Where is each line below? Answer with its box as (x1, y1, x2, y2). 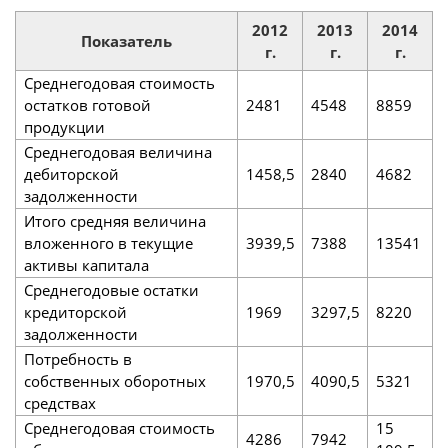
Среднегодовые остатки (23, 279, 199, 300)
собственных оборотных (23, 370, 206, 391)
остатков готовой (23, 94, 151, 115)
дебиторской (23, 163, 119, 184)
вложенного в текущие (23, 232, 193, 253)
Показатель (81, 30, 172, 51)
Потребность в (23, 348, 132, 369)
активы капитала (23, 254, 149, 275)
